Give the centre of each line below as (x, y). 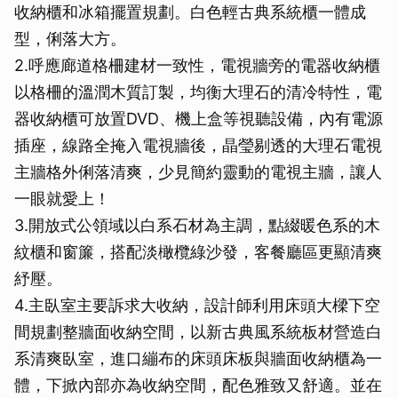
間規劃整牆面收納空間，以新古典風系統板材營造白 (198, 332)
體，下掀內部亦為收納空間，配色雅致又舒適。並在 (198, 386)
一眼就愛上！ (62, 199)
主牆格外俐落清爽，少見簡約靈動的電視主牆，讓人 (198, 172)
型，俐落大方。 (70, 39)
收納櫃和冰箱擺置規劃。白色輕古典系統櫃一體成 (190, 12)
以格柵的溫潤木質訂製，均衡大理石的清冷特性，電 (198, 92)
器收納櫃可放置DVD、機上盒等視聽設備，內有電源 (199, 119)
